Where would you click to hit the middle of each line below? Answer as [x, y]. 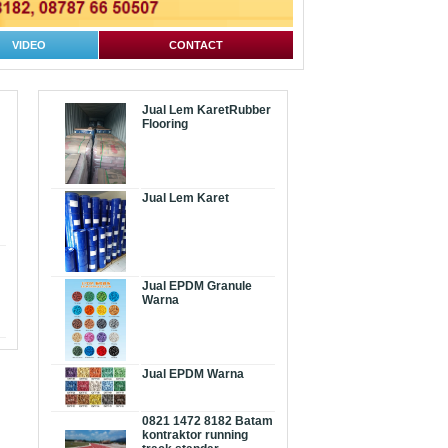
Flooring [165, 124]
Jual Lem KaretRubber [206, 110]
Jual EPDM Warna [193, 374]
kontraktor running [195, 435]
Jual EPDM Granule [197, 286]
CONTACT [196, 45]
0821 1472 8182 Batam [207, 421]
